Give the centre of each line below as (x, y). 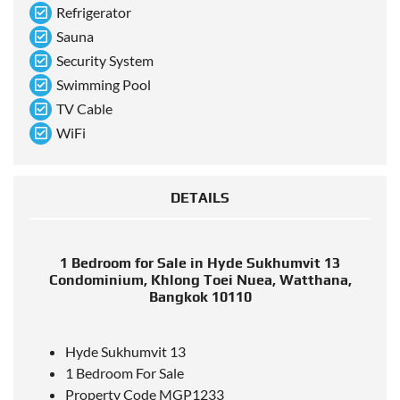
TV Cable (84, 109)
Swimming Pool (104, 85)
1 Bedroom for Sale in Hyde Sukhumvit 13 (200, 263)
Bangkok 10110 (200, 297)
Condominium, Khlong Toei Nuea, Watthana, (200, 280)
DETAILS (200, 198)
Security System (105, 61)
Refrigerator (94, 12)
